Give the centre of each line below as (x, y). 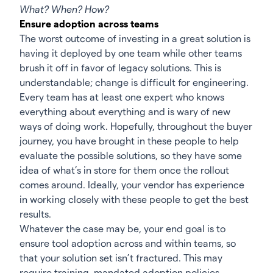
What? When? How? (64, 9)
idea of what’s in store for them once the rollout (124, 170)
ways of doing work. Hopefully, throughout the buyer (136, 126)
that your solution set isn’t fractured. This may (121, 258)
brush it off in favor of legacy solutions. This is (120, 68)
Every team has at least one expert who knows (122, 97)
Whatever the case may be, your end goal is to (122, 229)
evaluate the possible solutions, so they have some (131, 155)
